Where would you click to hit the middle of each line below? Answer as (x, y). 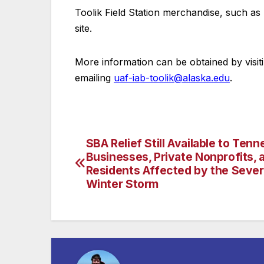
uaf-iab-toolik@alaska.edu (172, 77)
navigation (122, 172)
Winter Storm (122, 184)
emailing (94, 77)
